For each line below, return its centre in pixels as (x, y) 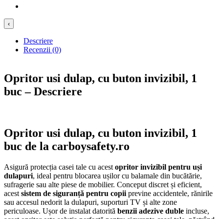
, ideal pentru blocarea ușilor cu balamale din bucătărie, (117, 175)
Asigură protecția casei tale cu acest (59, 167)
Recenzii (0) (42, 50)
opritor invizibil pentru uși (158, 167)
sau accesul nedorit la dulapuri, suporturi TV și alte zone (90, 202)
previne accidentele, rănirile (169, 193)
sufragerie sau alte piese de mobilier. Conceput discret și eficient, (103, 184)
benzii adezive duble (151, 211)
